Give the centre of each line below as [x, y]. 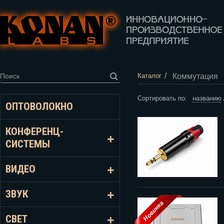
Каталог [149, 76]
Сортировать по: [165, 98]
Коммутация [195, 76]
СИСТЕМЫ [28, 144]
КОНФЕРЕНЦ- [34, 131]
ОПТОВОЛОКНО [39, 106]
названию [207, 98]
